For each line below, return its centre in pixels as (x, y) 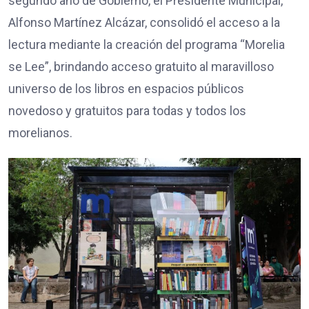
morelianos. (40, 132)
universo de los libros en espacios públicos (126, 88)
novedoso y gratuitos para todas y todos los (127, 110)
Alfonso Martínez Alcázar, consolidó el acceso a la (144, 22)
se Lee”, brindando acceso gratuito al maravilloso (141, 66)
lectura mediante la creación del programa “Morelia (147, 44)
